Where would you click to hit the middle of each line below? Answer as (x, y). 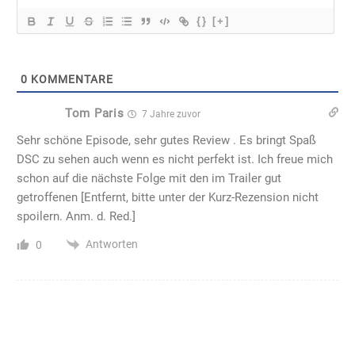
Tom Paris (95, 114)
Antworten (112, 244)
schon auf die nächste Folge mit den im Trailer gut (149, 178)
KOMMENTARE (71, 79)
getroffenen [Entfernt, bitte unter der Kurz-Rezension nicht (168, 197)
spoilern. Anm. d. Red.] (76, 216)
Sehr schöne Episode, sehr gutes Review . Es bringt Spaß (166, 140)
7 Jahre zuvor (170, 114)
